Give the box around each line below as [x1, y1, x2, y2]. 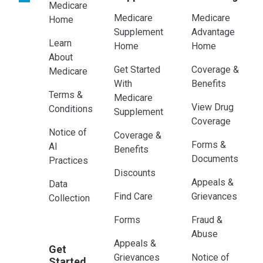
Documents [191, 153, 238, 165]
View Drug [191, 102, 234, 113]
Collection [49, 193, 90, 204]
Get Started [114, 64, 160, 76]
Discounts [114, 167, 156, 179]
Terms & [49, 89, 83, 101]
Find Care [114, 191, 153, 203]
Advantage [191, 26, 235, 38]
